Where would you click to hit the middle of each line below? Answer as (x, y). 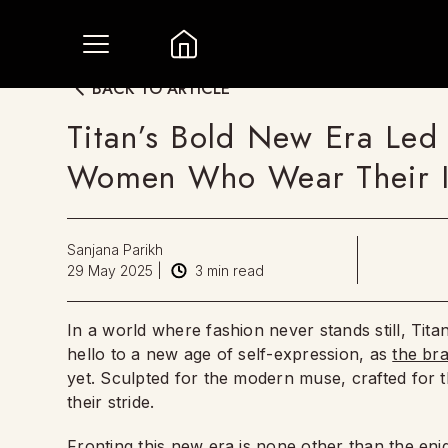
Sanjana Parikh (115, 249)
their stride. (111, 402)
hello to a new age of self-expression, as (230, 354)
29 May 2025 (110, 270)
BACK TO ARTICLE (161, 88)
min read (234, 270)
